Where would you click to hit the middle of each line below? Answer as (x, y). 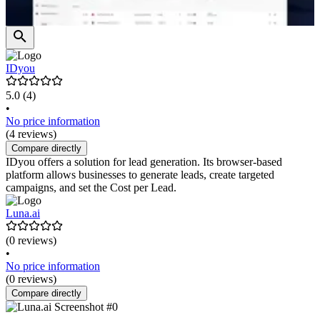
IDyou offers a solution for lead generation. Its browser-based (144, 162)
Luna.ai (23, 214)
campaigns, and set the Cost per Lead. (91, 188)
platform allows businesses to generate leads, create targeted (140, 175)
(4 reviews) (31, 134)
